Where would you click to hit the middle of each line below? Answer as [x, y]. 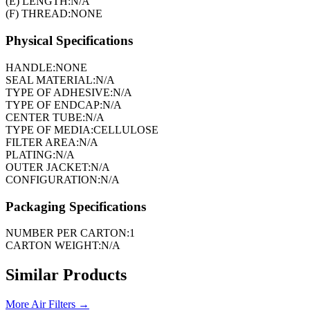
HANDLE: [30, 67]
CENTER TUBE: [45, 117]
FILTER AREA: [42, 142]
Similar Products [66, 275]
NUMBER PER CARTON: [67, 233]
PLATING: [30, 154]
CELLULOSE [126, 129]
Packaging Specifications [76, 206]
